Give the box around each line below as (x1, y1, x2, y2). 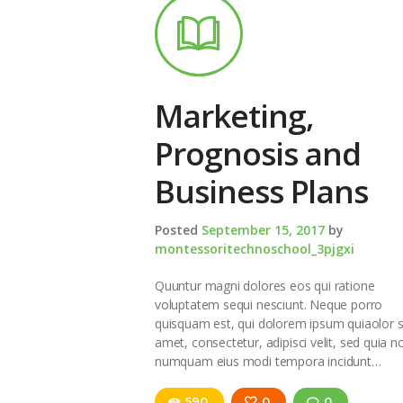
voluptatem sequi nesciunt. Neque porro (155, 295, 383, 313)
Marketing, (155, 94, 314, 138)
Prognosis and (155, 132, 362, 175)
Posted (155, 220, 201, 238)
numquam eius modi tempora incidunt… (155, 352, 381, 370)
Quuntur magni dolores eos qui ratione (155, 276, 375, 294)
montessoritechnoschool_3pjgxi (155, 239, 354, 257)
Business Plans (155, 170, 369, 213)
